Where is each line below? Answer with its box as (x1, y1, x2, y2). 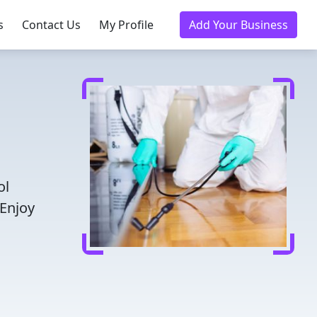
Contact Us (22, 17, 81, 33)
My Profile (99, 17, 154, 33)
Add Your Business (189, 17, 288, 33)
